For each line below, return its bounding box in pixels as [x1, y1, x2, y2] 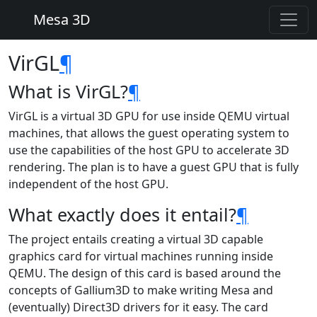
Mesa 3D [30, 10, 91, 29]
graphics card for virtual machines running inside [8, 248, 273, 264]
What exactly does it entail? [8, 202, 236, 226]
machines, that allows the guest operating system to [8, 125, 289, 141]
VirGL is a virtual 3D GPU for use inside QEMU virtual [8, 108, 289, 124]
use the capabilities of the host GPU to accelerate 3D [8, 142, 289, 158]
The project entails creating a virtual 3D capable [8, 231, 263, 247]
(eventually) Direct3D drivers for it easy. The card [8, 299, 268, 315]
